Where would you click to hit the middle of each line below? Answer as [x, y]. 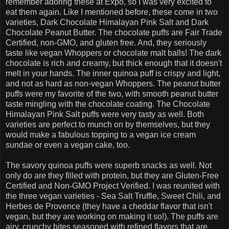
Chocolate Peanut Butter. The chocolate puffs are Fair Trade [114, 32]
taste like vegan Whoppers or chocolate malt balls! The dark [113, 53]
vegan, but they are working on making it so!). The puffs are [112, 216]
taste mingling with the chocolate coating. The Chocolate [108, 104]
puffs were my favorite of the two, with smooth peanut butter [112, 94]
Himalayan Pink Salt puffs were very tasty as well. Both [105, 114]
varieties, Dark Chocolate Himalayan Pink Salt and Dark [107, 22]
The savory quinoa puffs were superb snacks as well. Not [109, 165]
